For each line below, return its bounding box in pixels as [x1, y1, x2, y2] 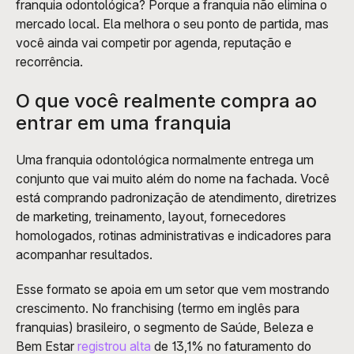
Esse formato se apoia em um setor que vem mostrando [16, 281, 330, 297]
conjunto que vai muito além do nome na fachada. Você [16, 171, 330, 186]
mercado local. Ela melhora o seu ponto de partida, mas [16, 16, 329, 32]
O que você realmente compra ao [16, 89, 317, 112]
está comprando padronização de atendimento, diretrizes [16, 190, 337, 205]
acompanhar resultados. [16, 247, 153, 262]
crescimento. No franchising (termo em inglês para [16, 300, 299, 316]
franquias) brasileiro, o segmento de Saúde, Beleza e [16, 319, 314, 335]
